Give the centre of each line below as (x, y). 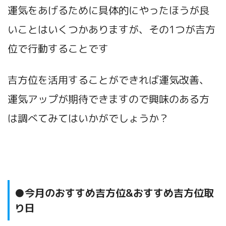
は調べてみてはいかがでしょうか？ (88, 118)
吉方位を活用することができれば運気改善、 (108, 79)
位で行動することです (58, 48)
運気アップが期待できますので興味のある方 (108, 99)
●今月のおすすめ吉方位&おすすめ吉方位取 (114, 192)
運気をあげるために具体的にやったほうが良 (108, 10)
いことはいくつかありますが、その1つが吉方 (111, 29)
